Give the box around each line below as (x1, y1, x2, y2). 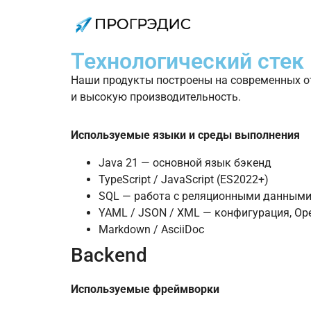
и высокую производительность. (71, 90, 241, 103)
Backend (71, 244, 147, 267)
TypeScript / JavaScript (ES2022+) (99, 173, 269, 187)
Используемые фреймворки (71, 283, 219, 296)
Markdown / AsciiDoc (99, 223, 204, 237)
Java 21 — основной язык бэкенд (99, 156, 271, 170)
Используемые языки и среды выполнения (71, 128, 300, 142)
